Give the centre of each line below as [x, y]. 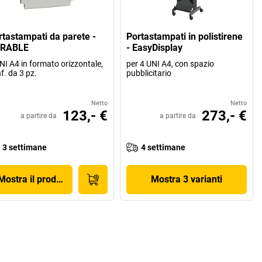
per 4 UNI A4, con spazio [170, 63]
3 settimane [24, 147]
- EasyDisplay [155, 47]
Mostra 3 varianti [187, 179]
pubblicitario [149, 73]
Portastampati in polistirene [185, 36]
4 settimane [163, 147]
